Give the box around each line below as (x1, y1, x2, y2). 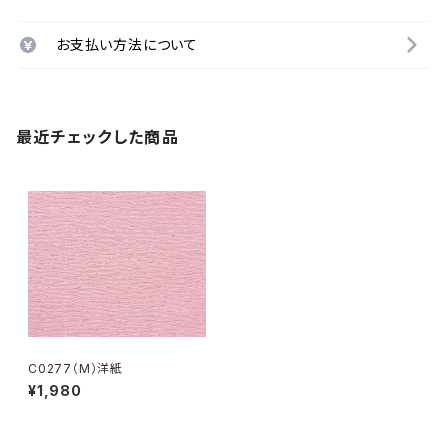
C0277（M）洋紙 (28, 361, 123, 376)
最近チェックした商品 (16, 127, 179, 147)
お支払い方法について (56, 36, 198, 53)
